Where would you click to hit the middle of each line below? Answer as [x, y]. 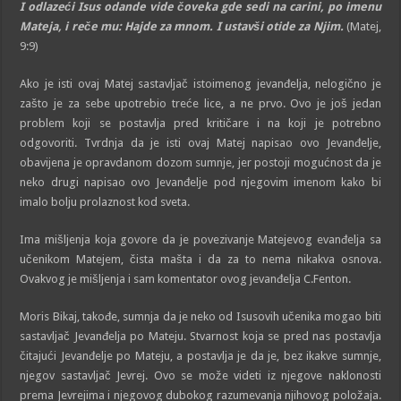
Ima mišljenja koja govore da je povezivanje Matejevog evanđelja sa [200, 239]
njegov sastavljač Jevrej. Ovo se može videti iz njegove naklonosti [200, 375]
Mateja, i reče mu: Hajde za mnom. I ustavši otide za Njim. [183, 26]
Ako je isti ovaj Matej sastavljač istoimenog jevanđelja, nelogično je [200, 83]
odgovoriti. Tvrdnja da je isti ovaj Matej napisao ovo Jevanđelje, [200, 142]
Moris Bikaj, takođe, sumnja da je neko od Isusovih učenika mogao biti [200, 316]
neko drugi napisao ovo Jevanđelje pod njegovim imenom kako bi [200, 182]
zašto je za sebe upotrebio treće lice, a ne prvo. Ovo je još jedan [200, 103]
